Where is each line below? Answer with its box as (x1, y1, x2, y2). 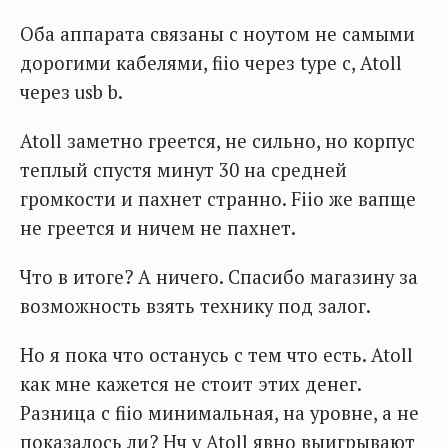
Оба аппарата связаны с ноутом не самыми (20, 22, 415, 46)
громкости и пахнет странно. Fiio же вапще (20, 187, 416, 211)
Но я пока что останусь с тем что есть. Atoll (20, 343, 413, 367)
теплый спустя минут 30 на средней (20, 158, 347, 182)
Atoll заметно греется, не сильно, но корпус (20, 129, 415, 153)
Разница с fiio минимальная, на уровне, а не (20, 401, 419, 425)
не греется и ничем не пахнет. (20, 216, 296, 240)
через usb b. (20, 80, 123, 104)
